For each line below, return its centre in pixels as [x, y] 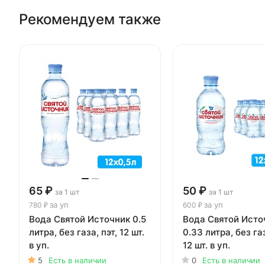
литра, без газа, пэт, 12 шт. [87, 232]
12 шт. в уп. [206, 245]
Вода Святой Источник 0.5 [88, 219]
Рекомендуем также [90, 19]
